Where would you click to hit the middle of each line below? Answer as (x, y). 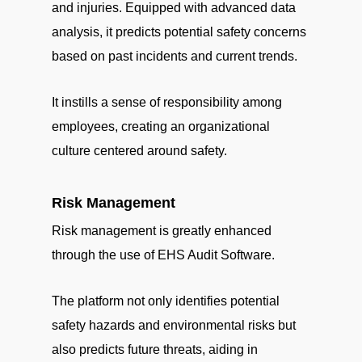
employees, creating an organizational (161, 126)
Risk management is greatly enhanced (162, 231)
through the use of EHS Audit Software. (163, 255)
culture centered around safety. (139, 151)
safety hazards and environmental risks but (174, 325)
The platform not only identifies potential (166, 301)
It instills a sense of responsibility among (167, 102)
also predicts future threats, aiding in (155, 349)
